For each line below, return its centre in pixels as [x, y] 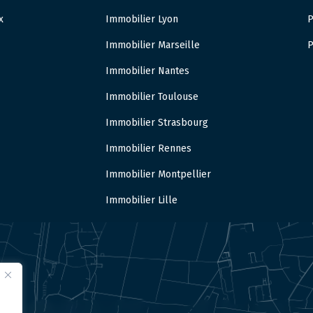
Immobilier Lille [141, 201]
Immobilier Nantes [147, 71]
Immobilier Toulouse [152, 97]
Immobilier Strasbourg [156, 123]
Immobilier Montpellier [158, 175]
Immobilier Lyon [141, 20]
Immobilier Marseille [152, 45]
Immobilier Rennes [148, 149]
